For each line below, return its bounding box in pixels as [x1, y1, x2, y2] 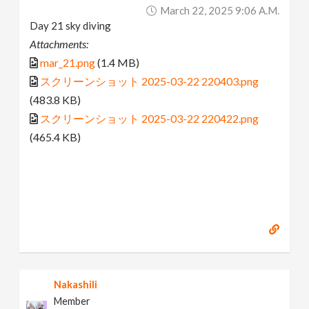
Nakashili [54, 278, 98, 290]
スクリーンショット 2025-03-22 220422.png [40, 112, 259, 126]
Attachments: [30, 37, 89, 51]
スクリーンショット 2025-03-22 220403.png [40, 74, 259, 88]
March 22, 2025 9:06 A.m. [159, 4, 279, 17]
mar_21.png [40, 56, 96, 70]
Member [54, 295, 91, 307]
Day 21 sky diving [30, 19, 112, 32]
